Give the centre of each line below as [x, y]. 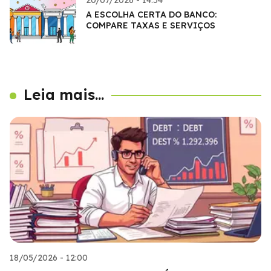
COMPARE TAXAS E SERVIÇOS [151, 25]
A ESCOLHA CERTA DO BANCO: [151, 14]
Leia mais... [64, 94]
